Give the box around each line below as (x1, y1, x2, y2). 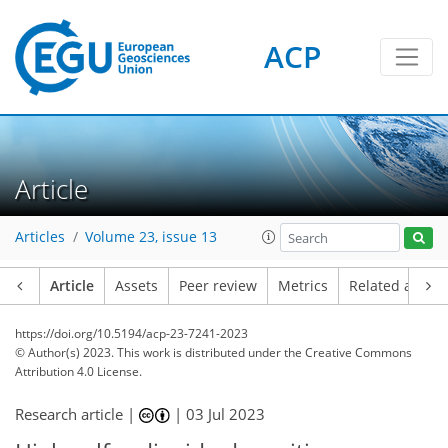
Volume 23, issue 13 (85, 228, 217, 247)
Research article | (15, 404, 139, 424)
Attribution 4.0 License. (15, 363, 142, 380)
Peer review (179, 277, 257, 295)
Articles (15, 228, 65, 247)
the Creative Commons (284, 344, 412, 361)
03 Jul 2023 (186, 404, 266, 424)
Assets (115, 277, 158, 295)
